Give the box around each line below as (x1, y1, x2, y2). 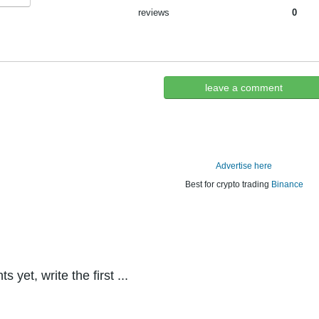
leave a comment (205, 82, 283, 93)
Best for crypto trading (184, 179, 271, 189)
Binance (271, 179, 303, 189)
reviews (138, 7, 169, 18)
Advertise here (216, 161, 272, 171)
